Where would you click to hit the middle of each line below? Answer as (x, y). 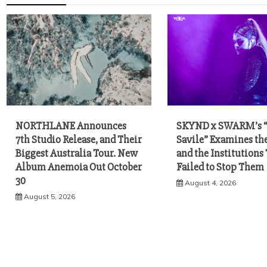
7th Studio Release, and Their (79, 139)
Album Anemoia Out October (79, 167)
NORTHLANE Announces (71, 125)
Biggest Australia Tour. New (77, 153)
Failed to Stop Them (221, 167)
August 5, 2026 (49, 196)
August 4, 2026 (211, 182)
